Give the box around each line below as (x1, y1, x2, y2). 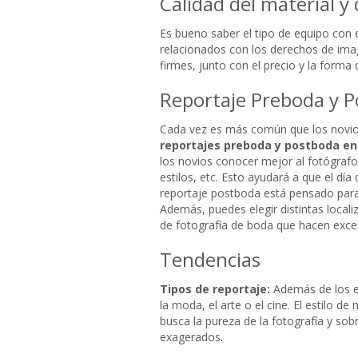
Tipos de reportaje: (159, 281, 270, 297)
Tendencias (159, 246, 261, 273)
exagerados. (159, 329, 223, 345)
